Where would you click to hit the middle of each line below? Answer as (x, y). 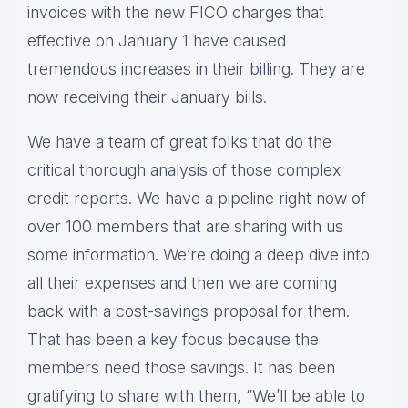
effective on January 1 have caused (157, 41)
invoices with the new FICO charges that (176, 13)
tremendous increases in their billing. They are (196, 69)
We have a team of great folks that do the (179, 142)
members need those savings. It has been (181, 368)
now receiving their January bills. (147, 97)
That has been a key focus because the (173, 340)
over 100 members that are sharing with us (185, 227)
